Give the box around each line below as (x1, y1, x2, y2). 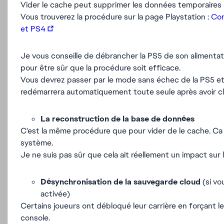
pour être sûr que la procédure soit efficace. (20, 62, 180, 73)
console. (20, 212, 50, 223)
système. (20, 137, 53, 148)
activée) (40, 188, 70, 199)
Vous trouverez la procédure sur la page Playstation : (20, 11, 211, 22)
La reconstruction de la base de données (40, 113, 194, 124)
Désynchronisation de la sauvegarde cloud (40, 176, 200, 187)
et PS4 (20, 23, 45, 34)
